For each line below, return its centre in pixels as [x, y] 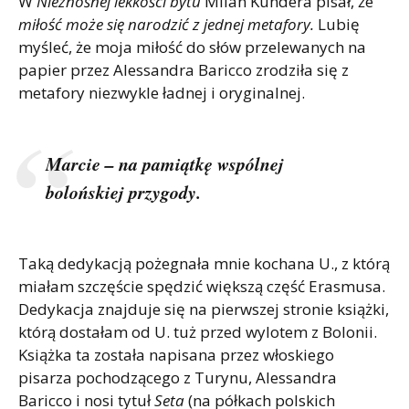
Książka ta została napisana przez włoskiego [176, 355]
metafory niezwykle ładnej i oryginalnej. [162, 93]
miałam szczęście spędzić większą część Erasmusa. [202, 287]
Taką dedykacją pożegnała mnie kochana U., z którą [204, 264]
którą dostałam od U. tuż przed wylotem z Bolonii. [198, 332]
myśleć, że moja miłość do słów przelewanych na [192, 47]
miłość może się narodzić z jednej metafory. [166, 25]
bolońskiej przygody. [123, 192]
